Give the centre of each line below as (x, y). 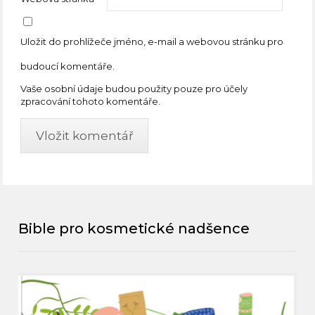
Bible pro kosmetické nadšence (134, 229)
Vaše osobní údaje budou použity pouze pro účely (134, 88)
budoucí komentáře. (68, 66)
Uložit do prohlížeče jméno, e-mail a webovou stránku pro (152, 41)
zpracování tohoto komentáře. (91, 101)
